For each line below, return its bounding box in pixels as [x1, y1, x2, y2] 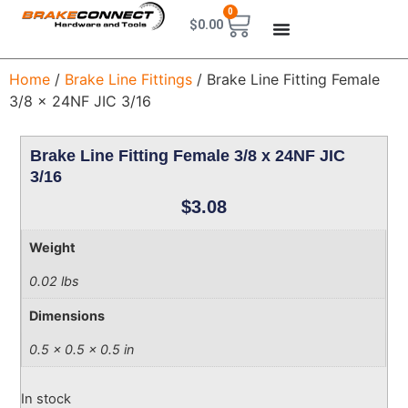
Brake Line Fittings [65, 70, 192, 88]
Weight [29, 240, 76, 256]
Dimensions [29, 308, 106, 324]
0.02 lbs [29, 273, 80, 290]
